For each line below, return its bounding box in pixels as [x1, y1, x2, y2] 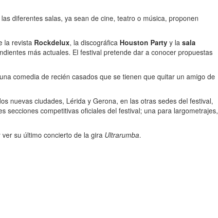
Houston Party [120, 37, 167, 47]
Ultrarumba [105, 130, 139, 140]
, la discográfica [70, 37, 120, 47]
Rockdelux [34, 37, 70, 47]
